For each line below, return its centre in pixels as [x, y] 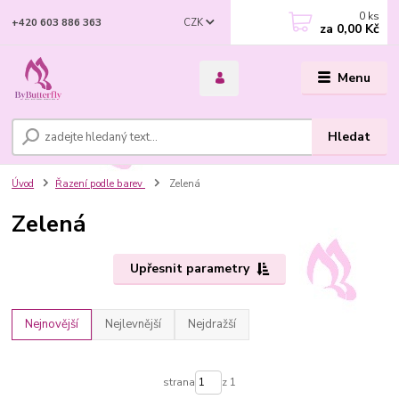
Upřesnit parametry [189, 269]
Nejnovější [52, 325]
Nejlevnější [134, 325]
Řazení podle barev [100, 184]
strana [179, 383]
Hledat [350, 137]
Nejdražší [212, 325]
